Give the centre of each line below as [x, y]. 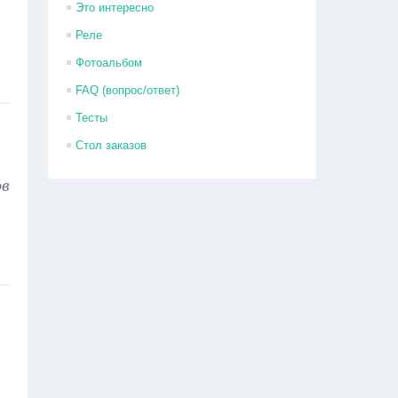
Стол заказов [111, 145]
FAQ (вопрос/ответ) [128, 90]
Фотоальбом [109, 63]
